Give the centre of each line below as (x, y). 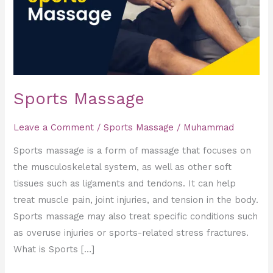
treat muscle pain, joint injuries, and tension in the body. (136, 200)
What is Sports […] (54, 250)
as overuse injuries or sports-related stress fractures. (131, 233)
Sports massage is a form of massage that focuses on (133, 151)
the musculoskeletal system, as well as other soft (123, 167)
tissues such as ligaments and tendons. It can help (125, 184)
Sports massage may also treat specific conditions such (136, 217)
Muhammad (209, 127)
